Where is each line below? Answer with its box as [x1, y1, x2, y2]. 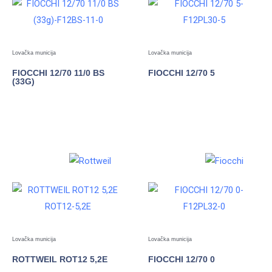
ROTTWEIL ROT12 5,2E [12, 254, 107, 265]
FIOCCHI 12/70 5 [148, 68, 215, 78]
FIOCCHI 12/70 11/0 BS [12, 68, 104, 78]
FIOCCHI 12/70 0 [148, 254, 215, 265]
